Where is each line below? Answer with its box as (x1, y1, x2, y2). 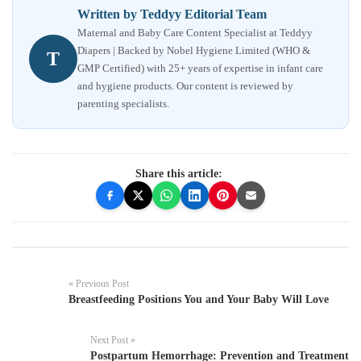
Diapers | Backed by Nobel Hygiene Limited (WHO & (77, 44, 310, 57)
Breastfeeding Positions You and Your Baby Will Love (68, 293, 329, 306)
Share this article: (135, 168, 222, 180)
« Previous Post (68, 278, 129, 290)
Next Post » (90, 334, 135, 346)
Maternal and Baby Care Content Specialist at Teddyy (77, 27, 313, 39)
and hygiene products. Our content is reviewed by (77, 80, 293, 93)
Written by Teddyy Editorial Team (77, 7, 267, 22)
